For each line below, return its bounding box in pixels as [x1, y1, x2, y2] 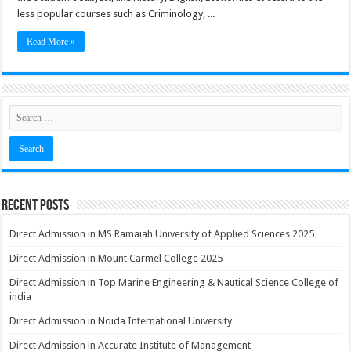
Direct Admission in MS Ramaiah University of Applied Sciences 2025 [9, 228, 315, 240]
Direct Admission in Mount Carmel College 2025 [9, 252, 223, 264]
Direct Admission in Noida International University [9, 315, 233, 327]
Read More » [27, 36, 76, 47]
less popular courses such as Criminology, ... [17, 8, 215, 20]
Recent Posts [2, 196, 70, 215]
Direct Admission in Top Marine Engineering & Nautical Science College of [9, 277, 339, 288]
